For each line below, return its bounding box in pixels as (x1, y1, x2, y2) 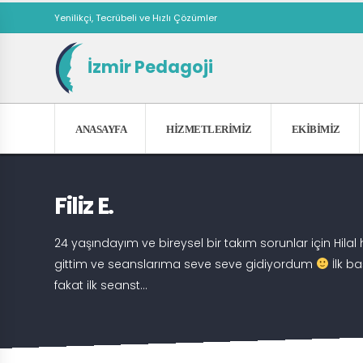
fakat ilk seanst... (54, 277, 147, 293)
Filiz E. (54, 190, 113, 222)
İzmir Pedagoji (84, 54, 213, 79)
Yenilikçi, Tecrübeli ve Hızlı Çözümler (54, 11, 217, 24)
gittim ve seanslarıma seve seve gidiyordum (54, 256, 316, 272)
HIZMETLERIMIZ (166, 122, 252, 135)
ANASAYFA (75, 122, 126, 135)
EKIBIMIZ (291, 122, 340, 135)
